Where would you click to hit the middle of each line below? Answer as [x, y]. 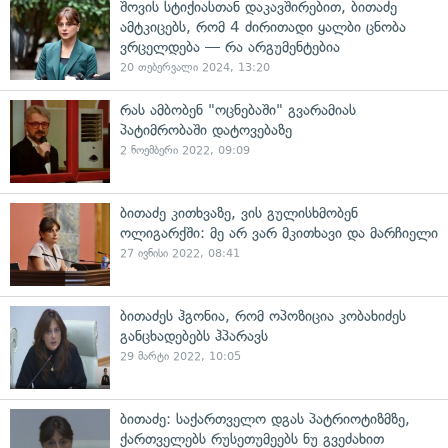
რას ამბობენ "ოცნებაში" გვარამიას [238, 110]
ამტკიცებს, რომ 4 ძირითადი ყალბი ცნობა [263, 27]
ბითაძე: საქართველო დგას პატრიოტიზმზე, [265, 419]
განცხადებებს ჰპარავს [194, 336]
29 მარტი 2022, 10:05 [180, 356]
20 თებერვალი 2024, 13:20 [195, 67]
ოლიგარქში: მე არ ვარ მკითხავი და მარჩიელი [279, 233]
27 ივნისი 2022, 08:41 [180, 253]
